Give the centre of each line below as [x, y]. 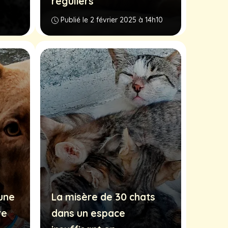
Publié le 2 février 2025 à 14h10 [112, 20]
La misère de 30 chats [103, 197]
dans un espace [88, 213]
